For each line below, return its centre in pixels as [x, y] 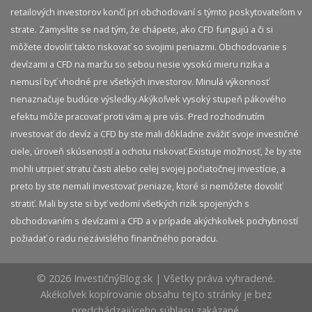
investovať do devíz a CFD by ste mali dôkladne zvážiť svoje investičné [155, 134]
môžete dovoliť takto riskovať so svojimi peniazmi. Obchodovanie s [149, 47]
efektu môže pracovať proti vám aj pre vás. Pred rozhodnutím [138, 117]
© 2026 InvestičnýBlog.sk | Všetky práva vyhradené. [156, 279]
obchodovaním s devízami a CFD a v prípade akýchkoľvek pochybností [154, 221]
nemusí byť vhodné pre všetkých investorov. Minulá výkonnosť [140, 82]
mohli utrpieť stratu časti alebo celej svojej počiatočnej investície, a [148, 169]
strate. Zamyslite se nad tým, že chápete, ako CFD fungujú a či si [142, 30]
